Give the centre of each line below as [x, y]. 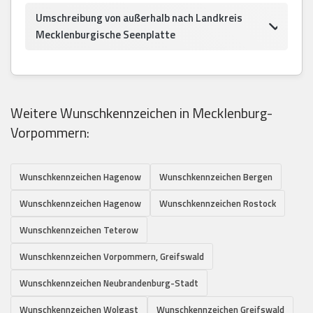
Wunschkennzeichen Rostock [218, 203]
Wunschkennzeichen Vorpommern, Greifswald [112, 256]
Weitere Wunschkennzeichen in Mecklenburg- [141, 112]
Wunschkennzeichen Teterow [79, 230]
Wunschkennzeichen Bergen [216, 176]
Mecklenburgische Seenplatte [105, 34]
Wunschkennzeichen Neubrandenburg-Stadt [109, 283]
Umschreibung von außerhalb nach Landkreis [139, 17]
